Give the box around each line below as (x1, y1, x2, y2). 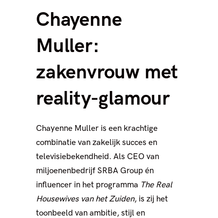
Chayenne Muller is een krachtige (36, 124, 158, 133)
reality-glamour (36, 87, 170, 110)
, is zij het (134, 194, 168, 204)
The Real (140, 180, 172, 190)
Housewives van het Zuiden (36, 194, 134, 204)
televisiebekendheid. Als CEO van (36, 152, 159, 162)
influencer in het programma (36, 180, 140, 190)
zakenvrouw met (36, 61, 179, 84)
